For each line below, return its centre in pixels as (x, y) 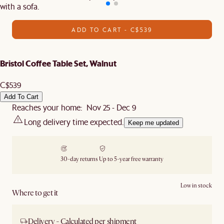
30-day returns (79, 159)
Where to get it (35, 193)
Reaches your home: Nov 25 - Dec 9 (74, 107)
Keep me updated (153, 122)
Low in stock (196, 185)
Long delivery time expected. (74, 121)
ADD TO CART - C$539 (112, 29)
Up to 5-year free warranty (131, 159)
